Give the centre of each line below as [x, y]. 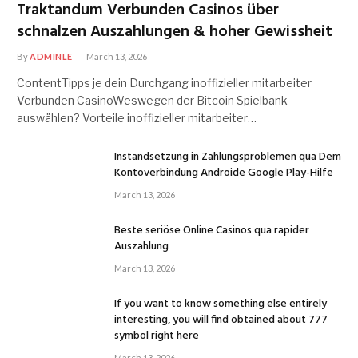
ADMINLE [51, 56]
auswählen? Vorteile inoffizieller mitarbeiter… [137, 117]
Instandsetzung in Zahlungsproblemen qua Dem [228, 157]
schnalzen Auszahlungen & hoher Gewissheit [175, 32]
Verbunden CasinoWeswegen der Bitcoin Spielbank [152, 100]
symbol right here [157, 336]
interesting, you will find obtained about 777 [221, 320]
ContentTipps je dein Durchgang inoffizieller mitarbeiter [164, 82]
